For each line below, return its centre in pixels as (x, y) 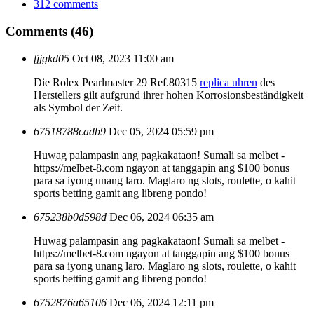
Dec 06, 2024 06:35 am (162, 217)
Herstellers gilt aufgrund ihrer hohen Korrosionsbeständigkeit (169, 95)
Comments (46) (49, 32)
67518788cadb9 (70, 131)
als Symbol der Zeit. (78, 107)
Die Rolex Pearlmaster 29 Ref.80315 (117, 82)
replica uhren (228, 82)
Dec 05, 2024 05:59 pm (161, 131)
